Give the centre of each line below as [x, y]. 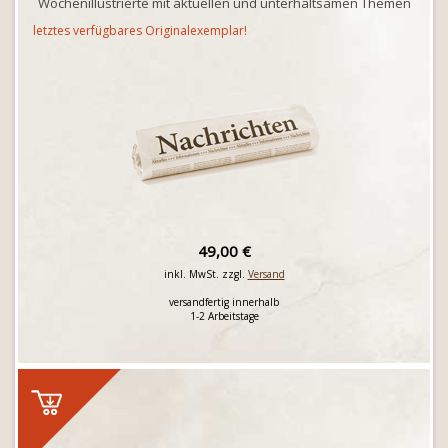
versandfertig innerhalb [224, 302]
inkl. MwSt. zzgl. [205, 274]
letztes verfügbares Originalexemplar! [140, 30]
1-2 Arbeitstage [224, 316]
